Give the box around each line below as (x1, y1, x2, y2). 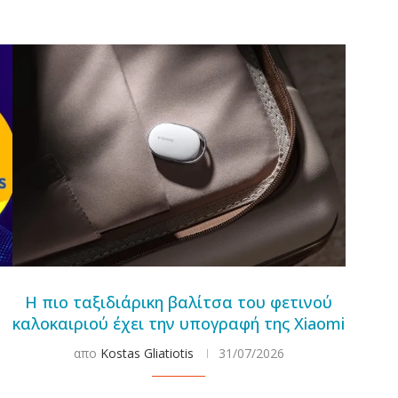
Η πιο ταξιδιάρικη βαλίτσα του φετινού (25, 291, 333, 313)
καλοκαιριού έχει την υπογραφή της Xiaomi (12, 312, 346, 334)
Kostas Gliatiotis (99, 344, 194, 362)
